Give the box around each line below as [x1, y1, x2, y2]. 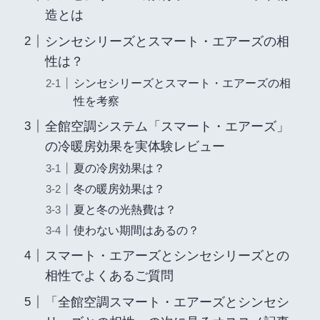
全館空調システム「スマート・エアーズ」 [44, 119, 289, 134]
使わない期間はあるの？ [74, 223, 199, 236]
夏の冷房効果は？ [74, 161, 165, 174]
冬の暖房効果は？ [74, 181, 165, 195]
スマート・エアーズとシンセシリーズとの [44, 248, 289, 263]
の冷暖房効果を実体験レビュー [44, 139, 225, 154]
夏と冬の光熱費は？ [74, 202, 176, 216]
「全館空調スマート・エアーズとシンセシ [44, 294, 289, 309]
